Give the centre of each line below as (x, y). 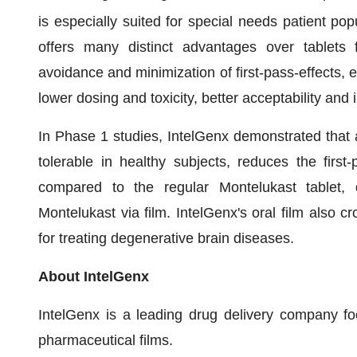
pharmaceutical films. (106, 340)
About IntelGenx (94, 277)
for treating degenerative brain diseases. (166, 238)
